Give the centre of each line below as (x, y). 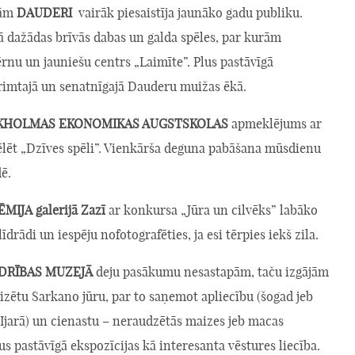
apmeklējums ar (275, 123)
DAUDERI (44, 12)
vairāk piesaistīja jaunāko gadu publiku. (187, 12)
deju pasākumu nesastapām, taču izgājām (211, 271)
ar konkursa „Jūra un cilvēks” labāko (212, 210)
